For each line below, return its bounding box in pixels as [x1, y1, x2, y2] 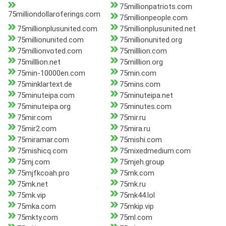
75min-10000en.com [17, 69, 85, 78]
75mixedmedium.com [119, 146, 191, 156]
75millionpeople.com [119, 13, 188, 23]
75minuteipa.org [17, 102, 71, 111]
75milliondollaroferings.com [8, 10, 100, 19]
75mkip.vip [119, 202, 154, 211]
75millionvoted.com [17, 46, 82, 56]
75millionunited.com [17, 35, 84, 45]
